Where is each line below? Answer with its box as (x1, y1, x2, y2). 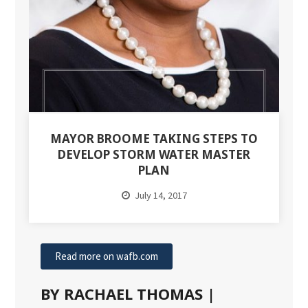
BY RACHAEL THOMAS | (41, 283, 216, 305)
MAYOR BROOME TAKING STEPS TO (50, 131, 258, 147)
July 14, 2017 (134, 189, 187, 202)
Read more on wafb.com (55, 250, 159, 263)
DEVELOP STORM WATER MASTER (58, 146, 250, 163)
